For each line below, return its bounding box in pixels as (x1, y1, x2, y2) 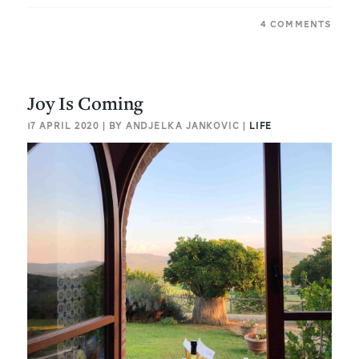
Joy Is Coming (26, 90, 143, 115)
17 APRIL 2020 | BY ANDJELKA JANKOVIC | (26, 117, 249, 134)
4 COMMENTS (260, 16, 333, 32)
